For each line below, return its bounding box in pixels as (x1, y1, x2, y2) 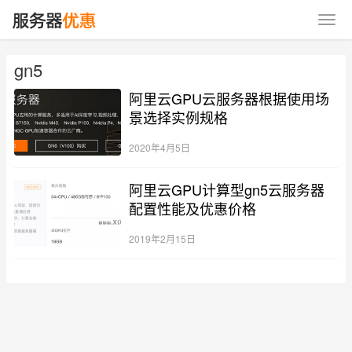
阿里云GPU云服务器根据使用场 (128, 88, 329, 108)
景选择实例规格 (128, 107, 228, 127)
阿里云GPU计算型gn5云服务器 (128, 178, 324, 200)
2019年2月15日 (128, 231, 196, 245)
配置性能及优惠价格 (128, 197, 256, 218)
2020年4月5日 (128, 140, 190, 154)
